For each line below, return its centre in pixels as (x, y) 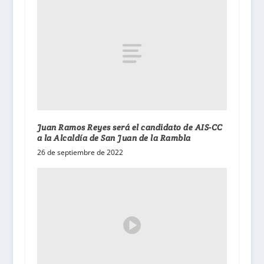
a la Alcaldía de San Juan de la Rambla (115, 138)
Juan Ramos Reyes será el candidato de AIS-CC (130, 128)
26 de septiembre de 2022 (80, 153)
